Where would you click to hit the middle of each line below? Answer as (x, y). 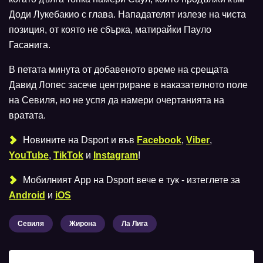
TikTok (68, 155)
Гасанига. (30, 45)
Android (27, 195)
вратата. (27, 115)
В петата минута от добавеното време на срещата (119, 69)
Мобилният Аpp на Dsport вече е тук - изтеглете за (130, 180)
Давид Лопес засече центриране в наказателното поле (128, 85)
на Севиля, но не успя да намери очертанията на (117, 100)
